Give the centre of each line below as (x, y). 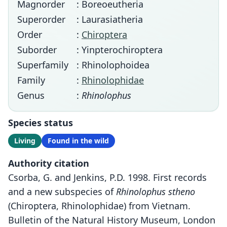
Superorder (41, 19)
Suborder (37, 50)
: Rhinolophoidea (113, 65)
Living (25, 141)
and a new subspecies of (62, 192)
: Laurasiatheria (110, 19)
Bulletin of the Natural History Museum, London (112, 220)
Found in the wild (78, 141)
